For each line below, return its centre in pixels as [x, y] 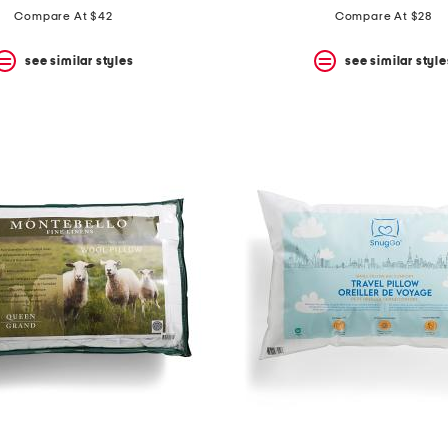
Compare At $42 [63, 16]
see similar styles [79, 60]
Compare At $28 [383, 16]
